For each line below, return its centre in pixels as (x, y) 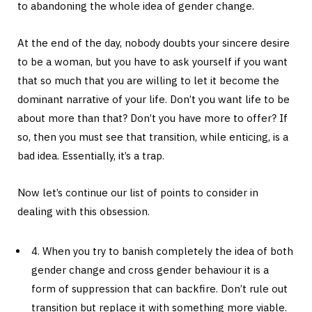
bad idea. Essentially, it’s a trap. (91, 156)
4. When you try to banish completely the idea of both (162, 251)
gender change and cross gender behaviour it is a (150, 270)
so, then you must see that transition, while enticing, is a (153, 137)
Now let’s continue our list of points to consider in (138, 193)
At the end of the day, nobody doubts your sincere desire (154, 43)
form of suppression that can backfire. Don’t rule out (159, 289)
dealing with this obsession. (84, 212)
